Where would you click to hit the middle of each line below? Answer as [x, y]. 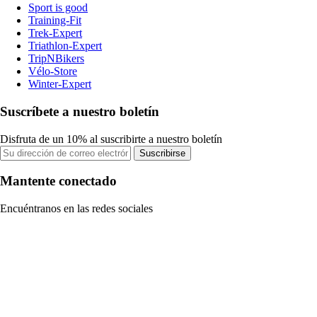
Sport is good [58, 8]
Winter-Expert [60, 84]
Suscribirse [162, 153]
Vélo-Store [53, 71]
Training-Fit [55, 21]
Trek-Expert [55, 33]
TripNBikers [56, 59]
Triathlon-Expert [65, 46]
